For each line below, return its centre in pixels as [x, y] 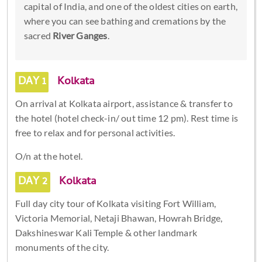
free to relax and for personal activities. [95, 132]
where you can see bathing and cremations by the [125, 20]
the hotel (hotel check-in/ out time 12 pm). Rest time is [126, 118]
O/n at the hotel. [49, 156]
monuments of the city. [62, 247]
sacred [38, 35]
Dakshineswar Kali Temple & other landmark [106, 232]
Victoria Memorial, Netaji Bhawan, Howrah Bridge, [119, 218]
